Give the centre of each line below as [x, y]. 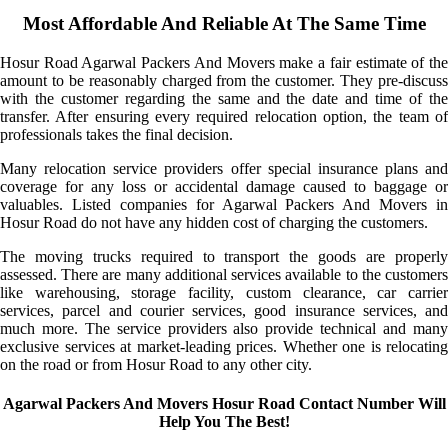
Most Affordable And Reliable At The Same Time [224, 24]
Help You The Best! [224, 422]
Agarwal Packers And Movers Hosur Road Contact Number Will [224, 404]
